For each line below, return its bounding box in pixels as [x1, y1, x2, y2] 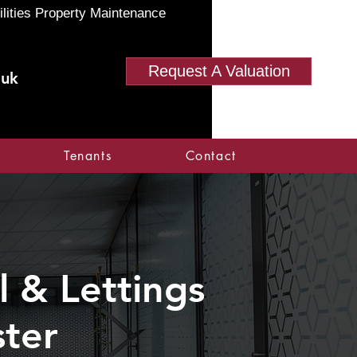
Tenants [63, 147, 112, 164]
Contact [185, 147, 237, 164]
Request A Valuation [147, 62, 290, 80]
